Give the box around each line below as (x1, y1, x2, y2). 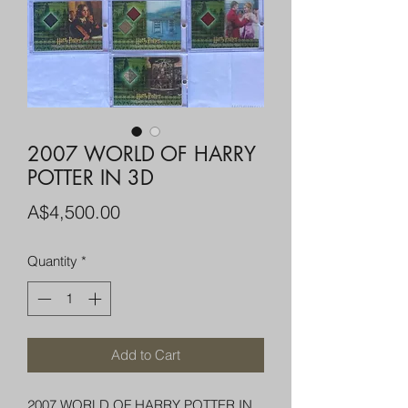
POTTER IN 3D (27, 164, 154, 190)
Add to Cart (111, 346, 180, 364)
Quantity (27, 251, 77, 270)
